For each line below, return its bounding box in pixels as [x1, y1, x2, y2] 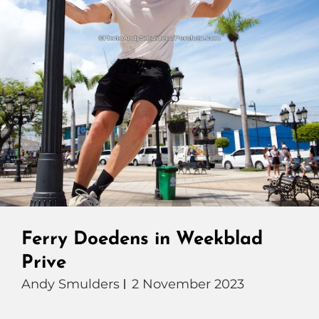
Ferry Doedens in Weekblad [21, 230, 263, 249]
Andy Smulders [21, 276, 120, 292]
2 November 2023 [132, 276, 244, 292]
